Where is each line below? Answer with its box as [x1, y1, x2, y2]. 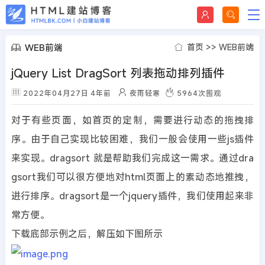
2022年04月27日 [22, 88, 89, 98]
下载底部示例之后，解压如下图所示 [11, 227, 163, 240]
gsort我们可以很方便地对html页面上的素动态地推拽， [11, 170, 254, 183]
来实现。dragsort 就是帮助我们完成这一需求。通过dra [11, 151, 254, 164]
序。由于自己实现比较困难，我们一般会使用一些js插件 [11, 132, 254, 146]
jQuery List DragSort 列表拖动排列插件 [11, 65, 225, 81]
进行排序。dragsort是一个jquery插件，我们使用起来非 [11, 189, 254, 202]
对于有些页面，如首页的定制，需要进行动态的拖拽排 [11, 114, 254, 127]
